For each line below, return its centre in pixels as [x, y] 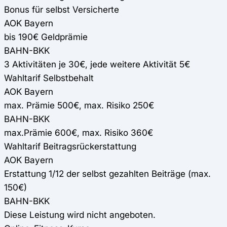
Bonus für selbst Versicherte [62, 10]
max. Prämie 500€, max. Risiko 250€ [79, 105]
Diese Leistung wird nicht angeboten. [80, 215]
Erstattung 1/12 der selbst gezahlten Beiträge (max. [107, 174]
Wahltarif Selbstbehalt [49, 78]
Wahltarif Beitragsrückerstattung [70, 146]
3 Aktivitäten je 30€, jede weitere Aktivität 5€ [97, 64]
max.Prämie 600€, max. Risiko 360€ [79, 133]
